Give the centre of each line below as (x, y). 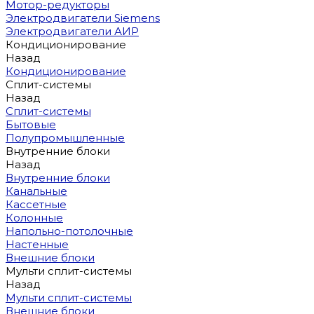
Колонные (34, 218)
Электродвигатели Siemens (83, 18)
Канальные (36, 191)
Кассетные (36, 204)
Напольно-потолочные (69, 231)
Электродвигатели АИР (72, 31)
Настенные (37, 244)
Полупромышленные (65, 138)
